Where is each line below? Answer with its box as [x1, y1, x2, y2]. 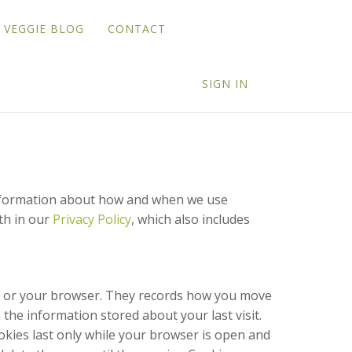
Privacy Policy [53, 211, 131, 228]
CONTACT [107, 21, 166, 36]
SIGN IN [202, 76, 248, 91]
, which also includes [131, 211, 250, 228]
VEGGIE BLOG [3, 21, 84, 36]
